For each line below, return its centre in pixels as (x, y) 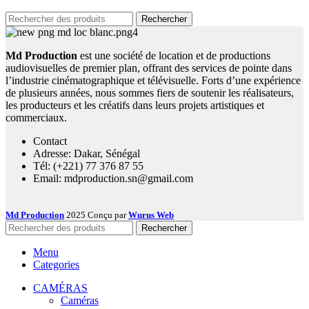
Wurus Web (151, 215)
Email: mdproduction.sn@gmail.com (113, 179)
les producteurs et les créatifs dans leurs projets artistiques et (135, 106)
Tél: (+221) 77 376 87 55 (88, 166)
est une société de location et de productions (174, 56)
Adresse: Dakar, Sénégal (87, 154)
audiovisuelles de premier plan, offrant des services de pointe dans (149, 68)
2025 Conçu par (97, 215)
